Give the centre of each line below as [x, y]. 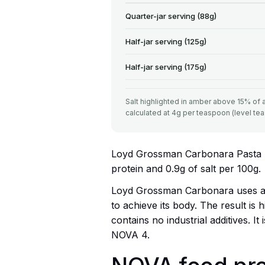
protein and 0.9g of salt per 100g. [186, 168]
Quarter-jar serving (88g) [171, 16]
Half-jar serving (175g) [166, 67]
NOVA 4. [130, 235]
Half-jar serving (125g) [166, 41]
